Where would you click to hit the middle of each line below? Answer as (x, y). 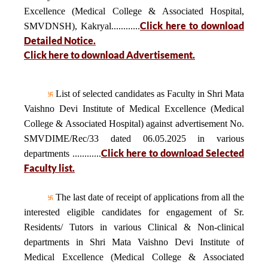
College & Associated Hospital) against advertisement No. (134, 124)
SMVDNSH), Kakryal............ (82, 26)
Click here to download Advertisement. (109, 55)
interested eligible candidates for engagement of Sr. (134, 212)
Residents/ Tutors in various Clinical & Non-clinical (134, 227)
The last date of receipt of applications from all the (149, 197)
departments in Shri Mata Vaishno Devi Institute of (134, 242)
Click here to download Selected (173, 153)
